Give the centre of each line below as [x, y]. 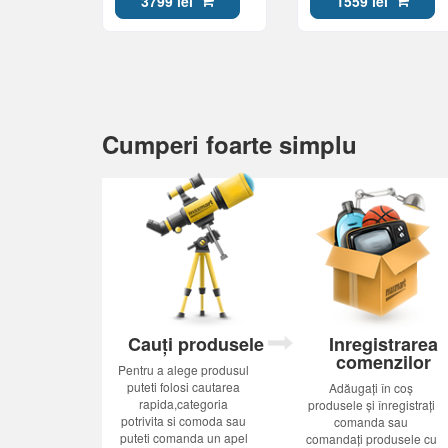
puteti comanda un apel [183, 437]
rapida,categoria [184, 403]
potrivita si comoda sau [184, 420]
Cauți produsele [195, 344]
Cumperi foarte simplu [229, 144]
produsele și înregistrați [371, 404]
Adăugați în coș [371, 387]
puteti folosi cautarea [184, 386]
